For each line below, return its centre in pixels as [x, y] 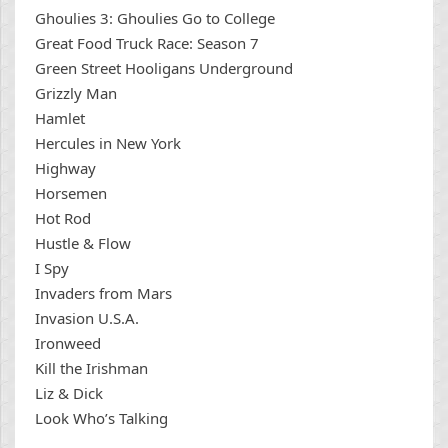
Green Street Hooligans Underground [164, 68]
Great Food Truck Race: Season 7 [147, 43]
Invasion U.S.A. [87, 318]
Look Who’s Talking [101, 418]
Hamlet [60, 118]
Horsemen [71, 193]
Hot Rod [63, 218]
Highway [65, 168]
